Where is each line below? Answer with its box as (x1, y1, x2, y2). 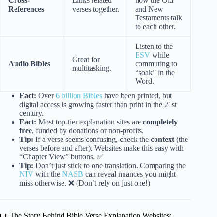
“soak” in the (135, 68, 175, 77)
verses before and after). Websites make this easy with (19, 144, 184, 153)
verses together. (72, 5, 119, 14)
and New (135, 5, 163, 14)
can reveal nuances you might (83, 170, 176, 179)
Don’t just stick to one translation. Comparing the (33, 161, 186, 170)
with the (33, 170, 62, 179)
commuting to (135, 60, 177, 68)
